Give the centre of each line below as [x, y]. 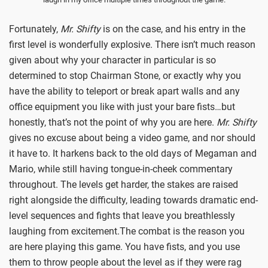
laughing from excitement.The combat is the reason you [127, 232]
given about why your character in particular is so [112, 60]
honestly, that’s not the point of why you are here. [113, 123]
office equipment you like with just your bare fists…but [122, 107]
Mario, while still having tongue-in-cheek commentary [121, 169]
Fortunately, [35, 29]
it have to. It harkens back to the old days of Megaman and [133, 154]
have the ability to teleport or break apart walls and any [124, 92]
